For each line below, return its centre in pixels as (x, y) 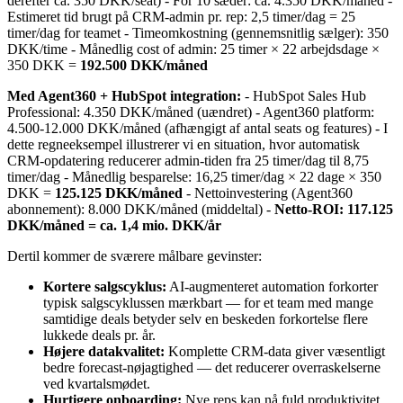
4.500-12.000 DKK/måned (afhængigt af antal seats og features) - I (197, 128)
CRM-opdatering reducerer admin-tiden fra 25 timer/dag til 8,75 (188, 160)
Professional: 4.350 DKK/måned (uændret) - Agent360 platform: (191, 112)
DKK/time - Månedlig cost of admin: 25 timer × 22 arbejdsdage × (193, 49)
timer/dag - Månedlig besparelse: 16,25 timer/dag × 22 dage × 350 (194, 176)
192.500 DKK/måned (144, 65)
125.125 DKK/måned (119, 193)
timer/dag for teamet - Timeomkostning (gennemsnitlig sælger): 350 (198, 32)
